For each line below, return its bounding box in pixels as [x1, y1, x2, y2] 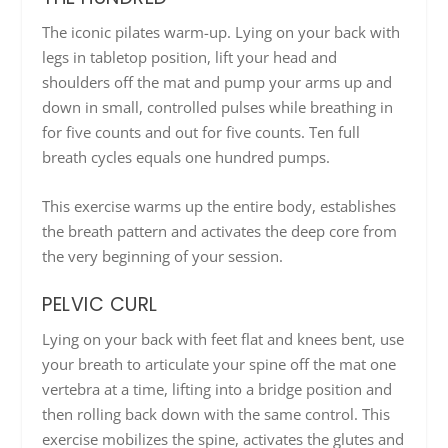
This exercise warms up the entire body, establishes [42, 196, 397, 217]
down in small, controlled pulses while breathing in [42, 97, 394, 118]
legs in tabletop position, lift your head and [42, 47, 338, 68]
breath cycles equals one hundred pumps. [42, 147, 331, 168]
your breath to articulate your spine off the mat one [42, 354, 397, 375]
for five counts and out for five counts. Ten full [42, 122, 361, 143]
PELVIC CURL [42, 291, 158, 319]
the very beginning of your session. [42, 246, 284, 267]
